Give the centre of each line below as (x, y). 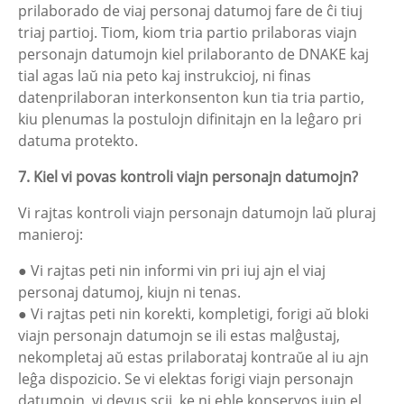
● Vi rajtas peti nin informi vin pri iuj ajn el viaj (172, 271)
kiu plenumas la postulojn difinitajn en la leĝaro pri (190, 119)
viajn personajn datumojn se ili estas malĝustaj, (179, 335)
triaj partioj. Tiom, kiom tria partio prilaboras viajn (188, 32)
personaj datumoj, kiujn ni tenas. (129, 292)
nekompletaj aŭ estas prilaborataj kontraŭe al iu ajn (193, 357)
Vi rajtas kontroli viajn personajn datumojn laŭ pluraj (197, 213)
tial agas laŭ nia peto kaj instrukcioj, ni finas (165, 76)
